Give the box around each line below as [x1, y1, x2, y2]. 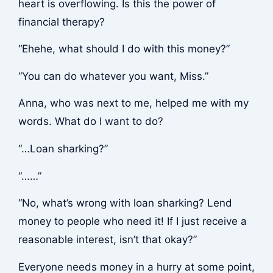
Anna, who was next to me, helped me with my [18, 97, 249, 110]
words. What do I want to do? [18, 115, 163, 128]
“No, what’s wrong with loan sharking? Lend [18, 197, 232, 210]
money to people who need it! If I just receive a [18, 215, 247, 228]
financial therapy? [18, 15, 105, 28]
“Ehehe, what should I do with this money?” [18, 43, 230, 55]
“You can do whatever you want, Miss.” [18, 69, 208, 82]
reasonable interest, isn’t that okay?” [18, 233, 197, 246]
